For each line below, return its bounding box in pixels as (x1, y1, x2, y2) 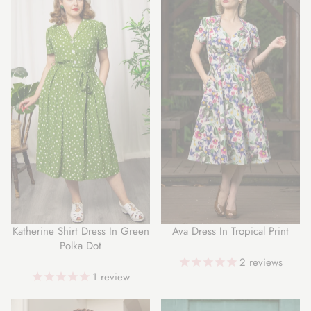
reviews (246, 255, 283, 271)
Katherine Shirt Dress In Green (12, 224, 149, 239)
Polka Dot (60, 238, 101, 254)
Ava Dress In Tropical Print (172, 224, 289, 239)
